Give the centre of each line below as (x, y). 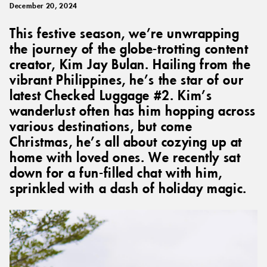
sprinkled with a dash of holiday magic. (128, 187)
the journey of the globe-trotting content (129, 48)
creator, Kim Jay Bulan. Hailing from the (130, 63)
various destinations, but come (101, 125)
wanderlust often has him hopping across (133, 110)
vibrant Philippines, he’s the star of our (127, 79)
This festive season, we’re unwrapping (125, 32)
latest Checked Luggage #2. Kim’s (111, 94)
